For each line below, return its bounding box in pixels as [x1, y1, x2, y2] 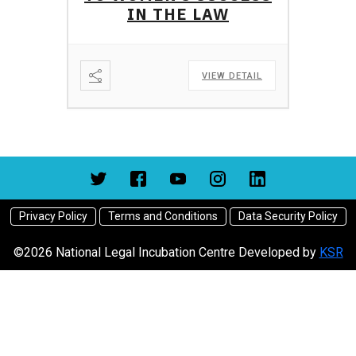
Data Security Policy [238, 210, 338, 222]
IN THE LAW [127, 3, 229, 25]
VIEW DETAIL [202, 71, 262, 81]
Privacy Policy [18, 210, 87, 222]
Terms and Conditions [107, 210, 218, 222]
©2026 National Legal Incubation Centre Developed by [13, 245, 319, 260]
